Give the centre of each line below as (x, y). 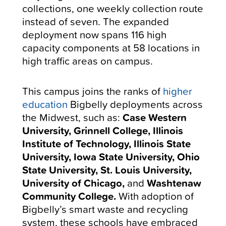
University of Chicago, (75, 183)
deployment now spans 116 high (95, 34)
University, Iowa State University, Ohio (111, 156)
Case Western (155, 117)
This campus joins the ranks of (93, 91)
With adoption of (155, 196)
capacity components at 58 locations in (111, 47)
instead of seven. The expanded (96, 21)
